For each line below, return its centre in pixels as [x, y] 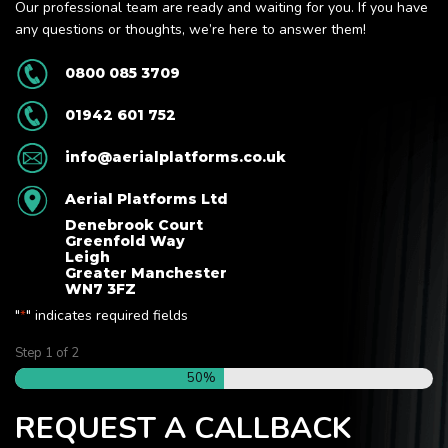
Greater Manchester [146, 273]
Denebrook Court [134, 225]
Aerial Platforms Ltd [146, 198]
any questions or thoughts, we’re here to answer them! [190, 30]
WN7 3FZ [100, 289]
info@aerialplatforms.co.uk [175, 156]
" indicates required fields [107, 316]
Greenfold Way [125, 241]
